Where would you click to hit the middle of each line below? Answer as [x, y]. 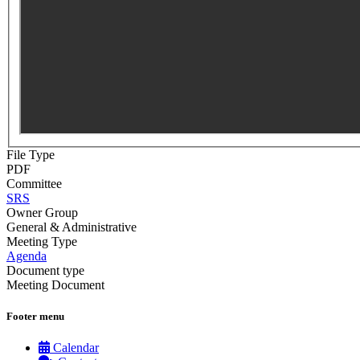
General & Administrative [72, 227]
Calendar [76, 347]
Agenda [27, 256]
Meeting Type [42, 241]
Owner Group [42, 212]
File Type [31, 154]
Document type [45, 270]
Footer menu [35, 316]
